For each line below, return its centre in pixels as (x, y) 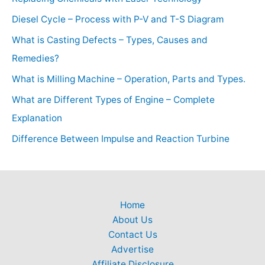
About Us (132, 220)
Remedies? (35, 58)
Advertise (132, 250)
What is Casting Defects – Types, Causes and (110, 40)
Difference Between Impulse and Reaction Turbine (121, 138)
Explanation (37, 118)
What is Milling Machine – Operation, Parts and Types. (129, 79)
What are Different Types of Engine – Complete (113, 99)
